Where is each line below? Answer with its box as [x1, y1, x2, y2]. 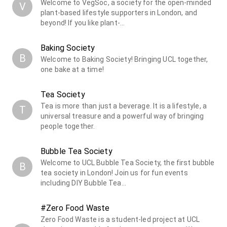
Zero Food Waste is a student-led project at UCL [41, 215, 200, 223]
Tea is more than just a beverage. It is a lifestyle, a [41, 101, 207, 110]
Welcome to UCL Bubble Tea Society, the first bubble [41, 158, 215, 167]
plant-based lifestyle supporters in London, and [41, 8, 198, 17]
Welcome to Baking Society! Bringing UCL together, [41, 55, 208, 63]
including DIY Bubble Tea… [41, 178, 126, 187]
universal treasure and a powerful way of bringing [41, 111, 204, 120]
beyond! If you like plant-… [41, 18, 125, 27]
